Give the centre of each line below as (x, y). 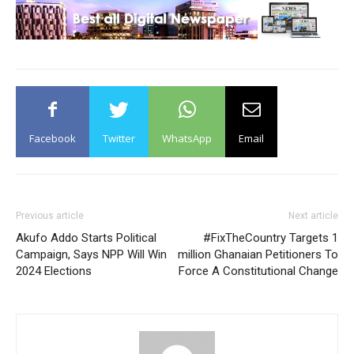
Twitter (119, 138)
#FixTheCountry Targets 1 (271, 238)
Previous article (50, 216)
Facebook (53, 138)
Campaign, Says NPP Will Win (91, 254)
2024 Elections (54, 271)
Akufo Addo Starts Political (86, 238)
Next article (313, 216)
